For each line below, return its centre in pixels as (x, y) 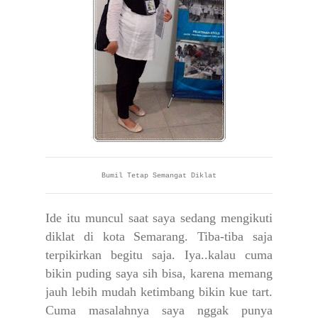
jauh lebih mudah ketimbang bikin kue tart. (159, 292)
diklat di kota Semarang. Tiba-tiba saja (159, 237)
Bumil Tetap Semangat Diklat (159, 176)
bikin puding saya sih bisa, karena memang (159, 274)
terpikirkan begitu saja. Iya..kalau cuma (159, 255)
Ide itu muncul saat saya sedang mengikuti (159, 218)
